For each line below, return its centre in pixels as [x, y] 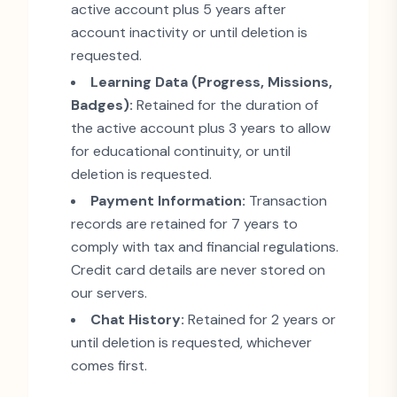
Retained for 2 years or [260, 319]
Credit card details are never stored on [198, 270]
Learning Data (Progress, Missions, [211, 82]
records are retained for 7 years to [184, 224]
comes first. [109, 366]
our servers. [109, 293]
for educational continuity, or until [181, 151]
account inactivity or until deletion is [189, 32]
